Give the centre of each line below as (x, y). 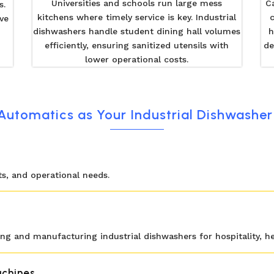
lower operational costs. (137, 59)
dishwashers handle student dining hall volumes (137, 31)
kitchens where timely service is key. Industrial (137, 17)
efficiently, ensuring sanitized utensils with (137, 45)
